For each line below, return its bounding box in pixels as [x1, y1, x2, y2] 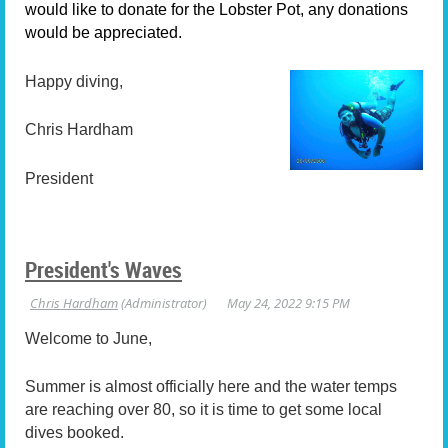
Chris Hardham [25, 121, 133, 139]
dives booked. [25, 424, 124, 442]
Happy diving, [25, 72, 123, 90]
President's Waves [25, 254, 182, 284]
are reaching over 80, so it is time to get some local [25, 401, 382, 419]
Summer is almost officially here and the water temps [25, 378, 397, 396]
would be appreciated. [25, 24, 182, 42]
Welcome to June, [25, 329, 152, 347]
